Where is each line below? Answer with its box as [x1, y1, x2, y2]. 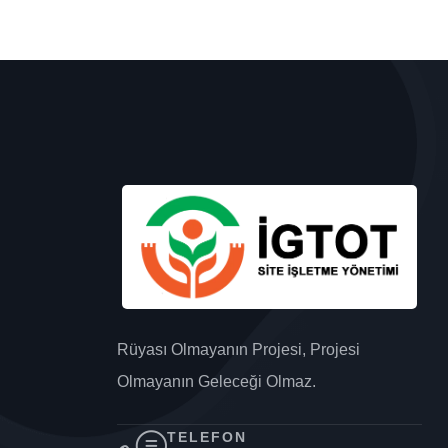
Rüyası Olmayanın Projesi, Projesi [117, 341, 360, 359]
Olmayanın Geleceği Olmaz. [117, 373, 316, 391]
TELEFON [167, 429, 247, 446]
